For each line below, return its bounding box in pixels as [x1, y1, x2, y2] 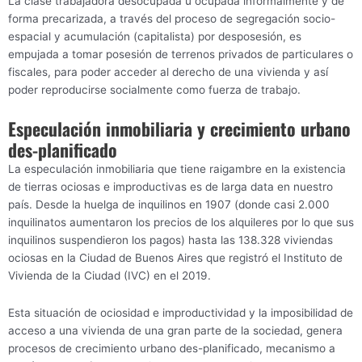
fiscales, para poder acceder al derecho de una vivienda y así [8, 65, 328, 79]
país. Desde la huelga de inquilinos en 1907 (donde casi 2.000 [8, 198, 330, 212]
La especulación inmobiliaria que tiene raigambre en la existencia [8, 162, 346, 176]
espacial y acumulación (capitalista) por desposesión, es [8, 30, 301, 44]
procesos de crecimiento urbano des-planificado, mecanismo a [8, 342, 335, 356]
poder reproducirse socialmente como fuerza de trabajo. [8, 83, 301, 97]
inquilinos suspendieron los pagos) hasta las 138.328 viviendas [8, 234, 333, 247]
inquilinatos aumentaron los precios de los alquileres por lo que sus [8, 216, 354, 229]
